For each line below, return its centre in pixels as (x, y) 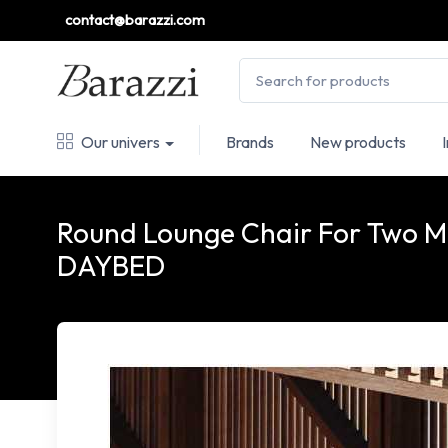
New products (357, 141)
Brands (249, 141)
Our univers (120, 141)
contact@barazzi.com (135, 20)
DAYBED (111, 265)
